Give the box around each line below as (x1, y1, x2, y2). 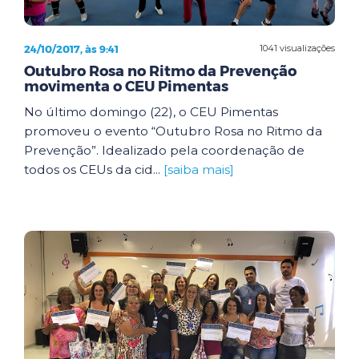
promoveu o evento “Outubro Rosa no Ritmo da (24, 123, 322, 139)
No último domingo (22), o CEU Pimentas (24, 103, 278, 119)
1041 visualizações (260, 42, 335, 54)
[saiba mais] (163, 161, 234, 177)
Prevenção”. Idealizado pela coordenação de (24, 142, 305, 158)
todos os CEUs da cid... (24, 161, 163, 177)
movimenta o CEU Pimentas (24, 77, 228, 95)
